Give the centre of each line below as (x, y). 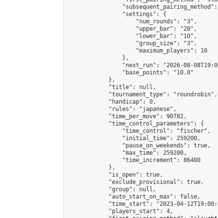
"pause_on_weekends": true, (139, 145)
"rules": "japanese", (122, 109)
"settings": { (117, 14)
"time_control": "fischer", (139, 131)
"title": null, (112, 87)
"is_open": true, (115, 175)
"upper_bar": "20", (132, 29)
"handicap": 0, (112, 102)
